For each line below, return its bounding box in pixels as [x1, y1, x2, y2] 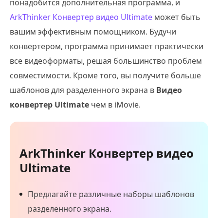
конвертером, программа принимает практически [10, 41, 203, 52]
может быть [152, 12, 200, 23]
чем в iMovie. [89, 99, 141, 110]
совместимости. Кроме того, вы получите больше [10, 70, 201, 81]
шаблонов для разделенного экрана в [10, 85, 156, 96]
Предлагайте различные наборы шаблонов [28, 189, 194, 200]
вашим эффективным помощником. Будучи [10, 26, 176, 37]
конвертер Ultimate [10, 99, 89, 110]
